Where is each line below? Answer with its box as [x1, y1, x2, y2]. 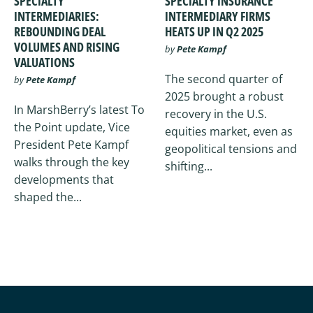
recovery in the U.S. [165, 106, 267, 122]
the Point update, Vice [14, 119, 130, 136]
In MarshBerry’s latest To [14, 102, 145, 118]
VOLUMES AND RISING [14, 38, 119, 56]
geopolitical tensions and [165, 141, 297, 157]
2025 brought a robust [165, 89, 284, 105]
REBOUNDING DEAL [14, 23, 105, 41]
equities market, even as [165, 124, 293, 140]
